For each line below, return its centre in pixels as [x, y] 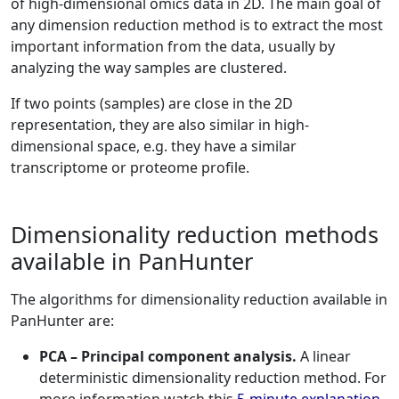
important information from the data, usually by [173, 46]
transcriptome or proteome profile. [130, 167]
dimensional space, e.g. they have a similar [154, 146]
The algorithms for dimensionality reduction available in [199, 299]
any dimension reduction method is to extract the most [197, 25]
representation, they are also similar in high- [160, 125]
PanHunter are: [62, 321]
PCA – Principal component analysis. [168, 356]
